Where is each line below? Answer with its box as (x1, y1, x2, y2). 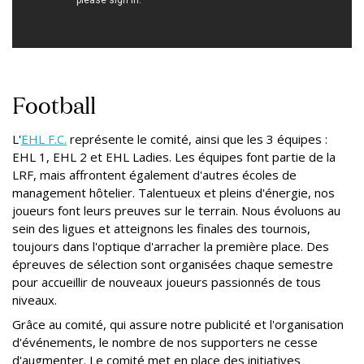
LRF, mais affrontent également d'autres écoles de (12, 166, 297, 183)
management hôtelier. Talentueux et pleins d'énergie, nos (12, 184, 335, 201)
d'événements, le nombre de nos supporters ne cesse (12, 333, 318, 350)
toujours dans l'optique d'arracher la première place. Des (12, 237, 329, 254)
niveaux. (12, 291, 57, 308)
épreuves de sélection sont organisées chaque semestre (12, 255, 333, 272)
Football (12, 88, 96, 120)
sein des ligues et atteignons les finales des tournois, (12, 219, 310, 236)
